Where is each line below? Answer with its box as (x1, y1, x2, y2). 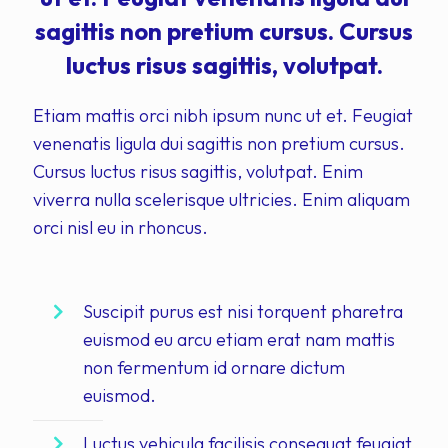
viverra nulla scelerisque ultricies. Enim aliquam (33, 188, 410, 212)
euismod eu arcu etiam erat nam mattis (83, 328, 395, 352)
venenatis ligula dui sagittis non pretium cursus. (33, 132, 405, 156)
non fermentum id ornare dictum (83, 356, 345, 380)
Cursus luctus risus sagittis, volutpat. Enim (33, 160, 363, 184)
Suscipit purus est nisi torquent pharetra (83, 300, 403, 324)
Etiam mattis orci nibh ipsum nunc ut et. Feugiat (33, 104, 413, 128)
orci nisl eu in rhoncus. (33, 216, 208, 240)
